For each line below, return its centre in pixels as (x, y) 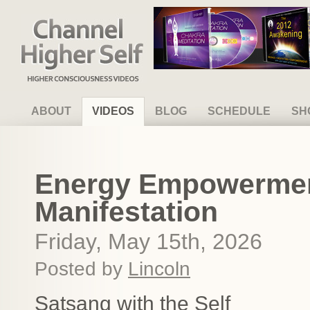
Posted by (81, 269)
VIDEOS (113, 111)
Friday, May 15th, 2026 (148, 241)
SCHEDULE (239, 111)
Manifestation (126, 212)
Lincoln (159, 269)
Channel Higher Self (66, 20)
